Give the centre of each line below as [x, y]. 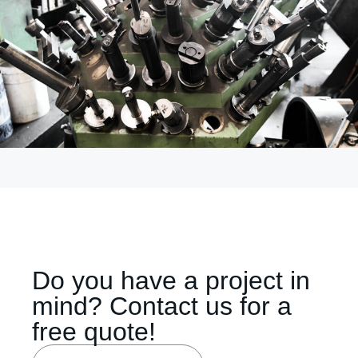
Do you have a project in [171, 281]
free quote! [94, 332]
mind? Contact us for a [162, 306]
